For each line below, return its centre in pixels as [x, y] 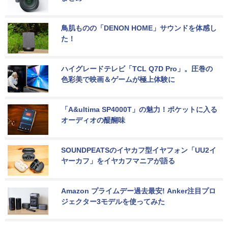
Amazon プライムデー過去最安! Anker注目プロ [138, 191]
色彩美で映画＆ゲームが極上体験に [118, 79]
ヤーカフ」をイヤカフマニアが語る [118, 161]
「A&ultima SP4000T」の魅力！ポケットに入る [139, 109]
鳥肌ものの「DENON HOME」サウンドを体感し [139, 28]
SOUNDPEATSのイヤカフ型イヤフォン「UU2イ [139, 150]
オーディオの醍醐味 [93, 120]
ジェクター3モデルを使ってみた [113, 201]
